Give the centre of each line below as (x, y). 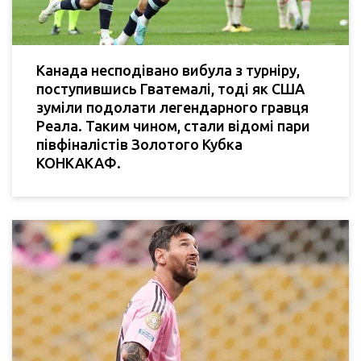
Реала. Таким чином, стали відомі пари (173, 126)
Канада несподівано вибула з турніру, (168, 71)
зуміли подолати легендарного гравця (172, 108)
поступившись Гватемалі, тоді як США (170, 89)
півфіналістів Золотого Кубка (139, 145)
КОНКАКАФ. (79, 163)
